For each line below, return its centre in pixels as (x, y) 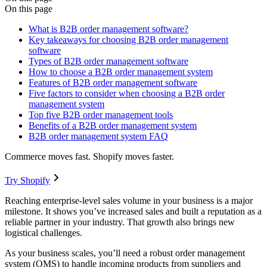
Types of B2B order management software (108, 61)
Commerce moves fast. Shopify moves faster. (89, 157)
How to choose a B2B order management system (121, 72)
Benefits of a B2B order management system (113, 126)
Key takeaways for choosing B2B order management (128, 40)
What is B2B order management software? (108, 29)
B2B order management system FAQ (98, 136)
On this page (29, 9)
